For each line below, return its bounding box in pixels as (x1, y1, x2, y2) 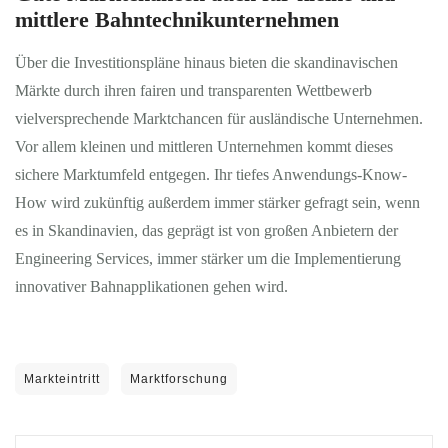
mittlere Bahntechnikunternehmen (15, 6, 339, 32)
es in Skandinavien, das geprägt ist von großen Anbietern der (15, 222, 398, 239)
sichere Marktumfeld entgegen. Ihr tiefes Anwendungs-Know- (15, 166, 407, 183)
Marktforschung (130, 372, 228, 386)
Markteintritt (24, 372, 100, 386)
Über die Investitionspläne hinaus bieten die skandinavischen (15, 54, 398, 71)
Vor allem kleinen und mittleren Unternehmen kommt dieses (15, 138, 393, 155)
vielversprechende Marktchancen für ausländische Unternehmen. (15, 110, 423, 127)
